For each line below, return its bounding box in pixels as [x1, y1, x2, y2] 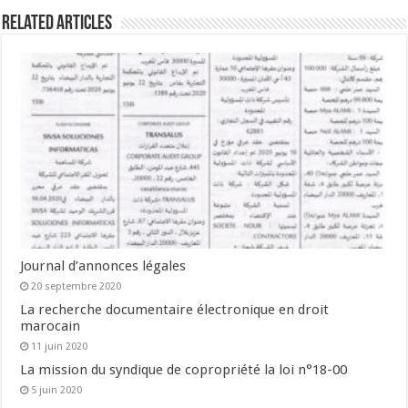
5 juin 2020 [31, 383, 83, 396]
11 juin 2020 [31, 340, 88, 352]
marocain [20, 317, 81, 334]
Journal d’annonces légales [20, 257, 187, 274]
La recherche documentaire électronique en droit [20, 301, 330, 318]
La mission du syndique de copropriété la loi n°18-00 [20, 361, 348, 378]
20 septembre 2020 [31, 280, 122, 292]
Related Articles [2, 14, 113, 35]
